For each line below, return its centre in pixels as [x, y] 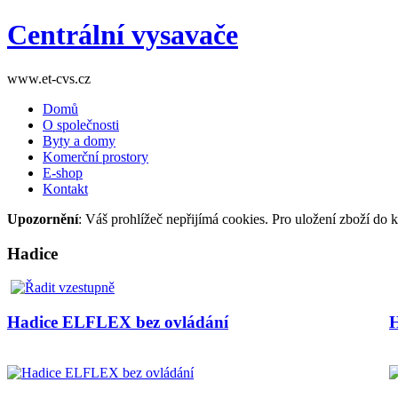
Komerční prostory [96, 156]
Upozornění [43, 219]
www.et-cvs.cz [49, 78]
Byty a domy [79, 140]
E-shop [63, 172]
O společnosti [81, 124]
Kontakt [65, 188]
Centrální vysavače [123, 35]
